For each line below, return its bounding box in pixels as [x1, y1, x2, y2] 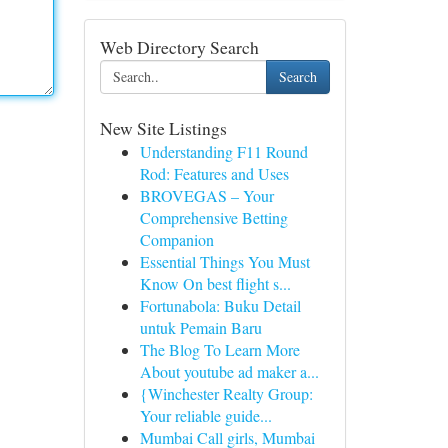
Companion [139, 229, 214, 250]
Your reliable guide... [139, 405, 272, 426]
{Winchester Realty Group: [139, 383, 313, 404]
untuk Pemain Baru [139, 317, 262, 338]
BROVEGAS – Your [139, 185, 274, 206]
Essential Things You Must [139, 251, 310, 272]
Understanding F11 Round [139, 141, 308, 162]
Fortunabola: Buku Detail [139, 295, 301, 316]
